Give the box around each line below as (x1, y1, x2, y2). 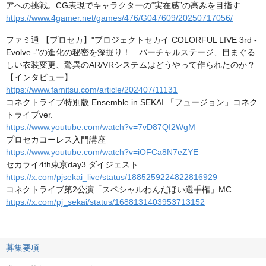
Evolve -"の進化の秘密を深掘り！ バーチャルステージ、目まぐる (6, 47, 255, 57)
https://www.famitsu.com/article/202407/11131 (6, 85, 178, 94)
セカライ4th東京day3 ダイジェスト (6, 160, 138, 169)
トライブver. (6, 110, 53, 119)
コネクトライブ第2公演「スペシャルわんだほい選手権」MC (6, 185, 232, 194)
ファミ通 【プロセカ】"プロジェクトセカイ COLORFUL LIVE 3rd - (6, 35, 257, 45)
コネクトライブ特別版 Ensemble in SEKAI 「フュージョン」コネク (6, 97, 258, 107)
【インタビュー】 (6, 72, 72, 82)
